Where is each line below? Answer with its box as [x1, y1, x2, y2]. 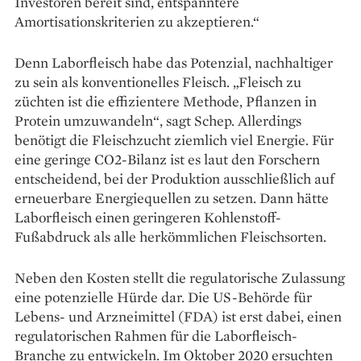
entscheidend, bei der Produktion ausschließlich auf [15, 168, 334, 188]
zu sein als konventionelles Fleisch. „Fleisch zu [15, 72, 301, 91]
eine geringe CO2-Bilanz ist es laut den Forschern [15, 149, 320, 168]
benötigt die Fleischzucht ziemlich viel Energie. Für [15, 130, 334, 149]
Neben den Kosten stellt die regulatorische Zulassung [15, 268, 345, 287]
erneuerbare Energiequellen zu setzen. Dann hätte [15, 188, 329, 207]
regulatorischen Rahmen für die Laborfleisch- [15, 326, 297, 345]
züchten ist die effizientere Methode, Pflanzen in [15, 91, 317, 110]
